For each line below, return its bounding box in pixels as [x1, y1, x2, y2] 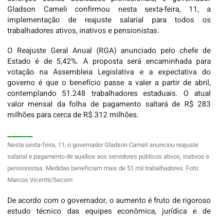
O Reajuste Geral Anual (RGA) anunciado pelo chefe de [7, 45, 211, 57]
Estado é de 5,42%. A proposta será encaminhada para [7, 56, 211, 68]
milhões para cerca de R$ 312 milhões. [7, 109, 139, 121]
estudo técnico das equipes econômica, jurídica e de [7, 205, 211, 217]
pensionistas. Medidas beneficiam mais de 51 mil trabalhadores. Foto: [7, 163, 200, 173]
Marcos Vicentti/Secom [7, 175, 73, 185]
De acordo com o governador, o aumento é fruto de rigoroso [7, 195, 211, 206]
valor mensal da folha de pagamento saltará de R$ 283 [7, 99, 211, 110]
